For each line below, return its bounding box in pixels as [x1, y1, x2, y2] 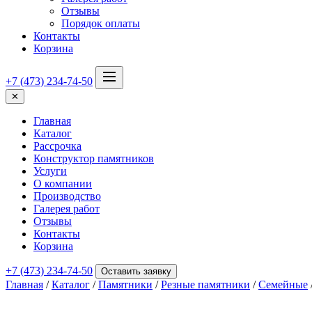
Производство [33, 190, 101, 202]
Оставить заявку [101, 266, 171, 276]
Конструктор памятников [33, 153, 154, 164]
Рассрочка [33, 140, 81, 152]
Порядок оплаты [61, 17, 140, 29]
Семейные [258, 279, 308, 290]
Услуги [33, 165, 67, 177]
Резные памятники [161, 279, 250, 290]
